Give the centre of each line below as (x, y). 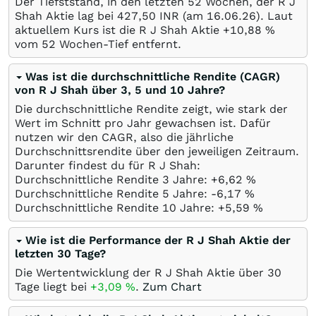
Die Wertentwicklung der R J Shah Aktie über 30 (148, 272)
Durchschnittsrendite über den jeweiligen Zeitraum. (157, 151)
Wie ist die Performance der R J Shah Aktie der (158, 240)
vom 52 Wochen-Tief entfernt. (98, 44)
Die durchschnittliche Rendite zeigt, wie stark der (151, 109)
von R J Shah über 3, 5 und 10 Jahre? (120, 90)
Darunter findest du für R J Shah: (108, 165)
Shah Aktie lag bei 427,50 (85, 16)
